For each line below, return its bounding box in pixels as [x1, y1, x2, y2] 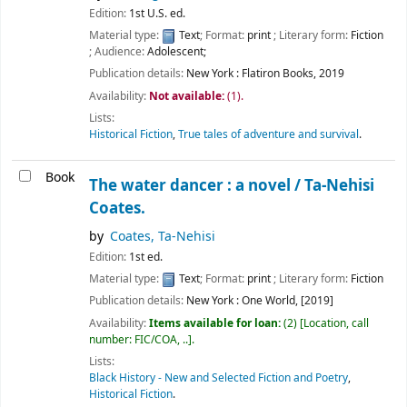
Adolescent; [147, 44, 206, 61]
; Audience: [89, 44, 147, 61]
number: [89, 331, 134, 348]
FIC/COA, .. [134, 331, 188, 348]
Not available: [149, 87, 227, 104]
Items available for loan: [149, 314, 283, 332]
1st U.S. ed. [129, 5, 185, 23]
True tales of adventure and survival [178, 125, 359, 143]
